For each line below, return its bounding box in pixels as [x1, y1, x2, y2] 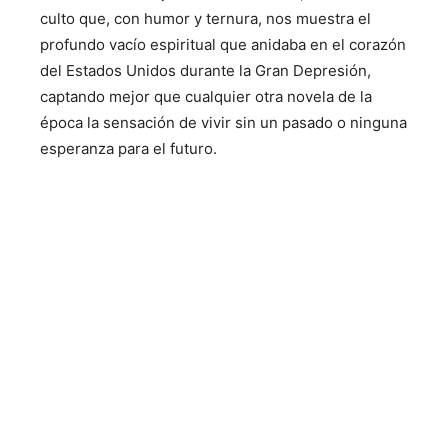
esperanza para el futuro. [40, 139, 217, 158]
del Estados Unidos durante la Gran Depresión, [40, 61, 371, 80]
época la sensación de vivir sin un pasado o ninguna [40, 113, 407, 132]
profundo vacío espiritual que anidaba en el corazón [40, 35, 406, 54]
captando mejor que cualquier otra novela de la [40, 87, 372, 106]
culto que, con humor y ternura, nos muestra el [40, 9, 371, 28]
